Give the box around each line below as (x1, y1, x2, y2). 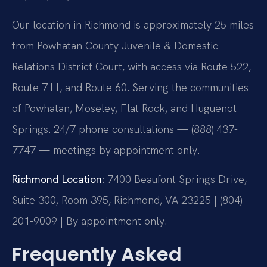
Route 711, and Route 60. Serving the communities (12, 80, 249, 94)
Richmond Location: (12, 172, 104, 187)
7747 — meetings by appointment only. (12, 142, 200, 157)
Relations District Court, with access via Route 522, (12, 59, 251, 73)
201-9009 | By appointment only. (12, 214, 167, 228)
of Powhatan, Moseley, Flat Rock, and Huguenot (12, 101, 237, 115)
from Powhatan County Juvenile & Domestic (12, 38, 218, 52)
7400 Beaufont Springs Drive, (104, 172, 247, 187)
